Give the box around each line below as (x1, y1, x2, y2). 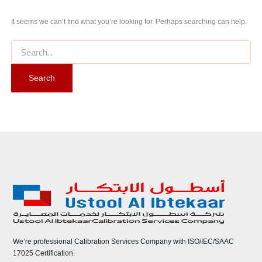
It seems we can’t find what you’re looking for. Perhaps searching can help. (11, 18, 247, 26)
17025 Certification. (13, 249, 75, 257)
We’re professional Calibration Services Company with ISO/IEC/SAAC (13, 237, 235, 246)
